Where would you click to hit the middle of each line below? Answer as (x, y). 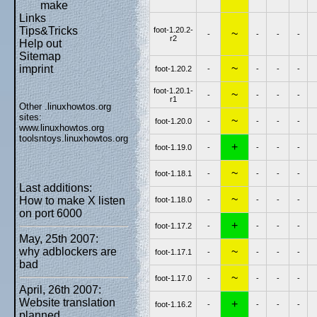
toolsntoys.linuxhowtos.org (74, 138)
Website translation (67, 302)
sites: (30, 117)
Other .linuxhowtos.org (65, 106)
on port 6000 (51, 213)
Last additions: (56, 188)
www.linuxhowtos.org (62, 128)
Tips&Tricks (48, 31)
